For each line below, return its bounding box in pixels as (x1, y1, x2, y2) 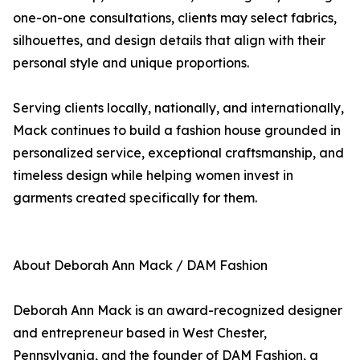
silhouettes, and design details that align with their (13, 32, 325, 49)
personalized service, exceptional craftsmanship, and (13, 145, 344, 162)
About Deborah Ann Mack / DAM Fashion (13, 257, 268, 274)
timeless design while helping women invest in (13, 167, 293, 184)
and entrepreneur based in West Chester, (13, 325, 267, 342)
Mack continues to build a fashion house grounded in (13, 122, 341, 139)
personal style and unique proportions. (13, 55, 249, 72)
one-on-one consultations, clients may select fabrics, (13, 10, 337, 27)
